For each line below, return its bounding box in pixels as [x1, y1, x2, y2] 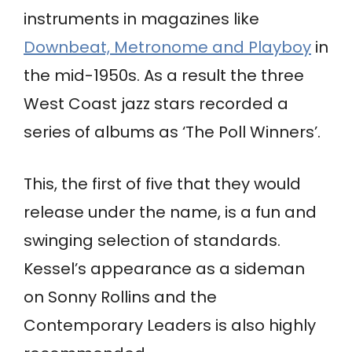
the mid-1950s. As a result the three [24, 64, 304, 87]
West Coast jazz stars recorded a [24, 93, 288, 115]
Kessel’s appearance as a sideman [24, 258, 305, 280]
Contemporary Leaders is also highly [24, 314, 316, 337]
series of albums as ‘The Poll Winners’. [24, 121, 321, 144]
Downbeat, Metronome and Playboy [24, 36, 311, 59]
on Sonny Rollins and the [24, 286, 217, 309]
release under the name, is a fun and [24, 201, 317, 224]
